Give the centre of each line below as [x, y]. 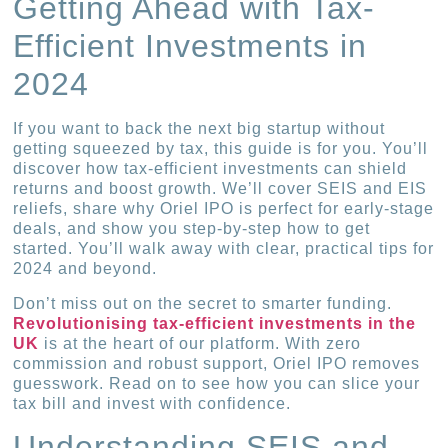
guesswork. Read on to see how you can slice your [217, 383]
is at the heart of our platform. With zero [200, 343]
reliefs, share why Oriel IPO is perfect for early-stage [224, 209]
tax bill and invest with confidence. [152, 403]
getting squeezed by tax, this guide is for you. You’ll [221, 149]
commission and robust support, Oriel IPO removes [217, 363]
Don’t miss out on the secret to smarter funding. [203, 303]
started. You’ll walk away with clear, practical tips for [224, 249]
